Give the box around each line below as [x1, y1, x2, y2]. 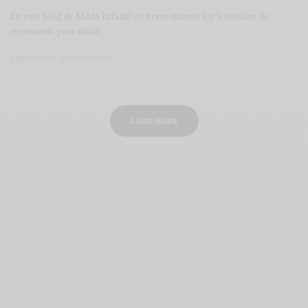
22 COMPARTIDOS [58, 54, 113, 63]
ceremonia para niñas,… [10, 25, 109, 38]
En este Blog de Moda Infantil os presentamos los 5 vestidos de [10, 10, 269, 23]
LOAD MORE [130, 116, 178, 126]
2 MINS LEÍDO [10, 54, 54, 63]
